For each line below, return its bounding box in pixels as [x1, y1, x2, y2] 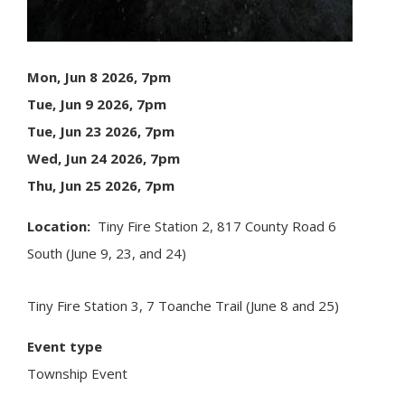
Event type [27, 336, 102, 355]
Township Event [27, 363, 127, 382]
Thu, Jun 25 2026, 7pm [27, 175, 174, 194]
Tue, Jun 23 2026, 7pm [27, 121, 174, 140]
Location [27, 216, 87, 235]
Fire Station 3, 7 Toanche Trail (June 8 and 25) [53, 296, 339, 315]
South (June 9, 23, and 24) [27, 243, 186, 262]
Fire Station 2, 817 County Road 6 [123, 216, 336, 235]
